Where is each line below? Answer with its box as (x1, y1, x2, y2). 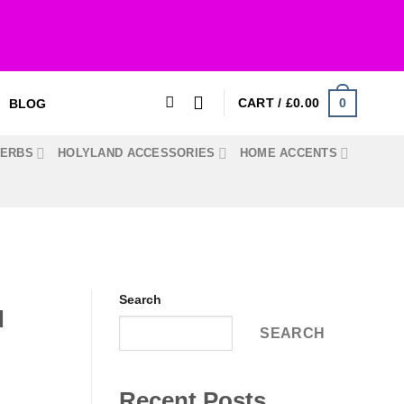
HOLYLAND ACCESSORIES (58, 146, 216, 160)
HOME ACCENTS (239, 146, 337, 160)
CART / (237, 96, 286, 111)
